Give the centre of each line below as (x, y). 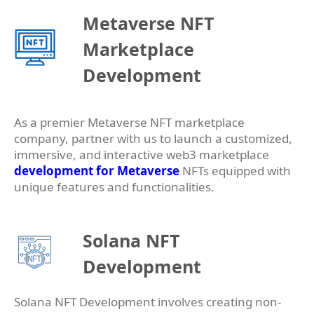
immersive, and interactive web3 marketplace (142, 155)
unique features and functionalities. (114, 187)
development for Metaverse (97, 171)
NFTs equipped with (235, 171)
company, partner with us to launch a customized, (153, 139)
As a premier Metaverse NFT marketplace (129, 123)
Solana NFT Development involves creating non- (148, 302)
